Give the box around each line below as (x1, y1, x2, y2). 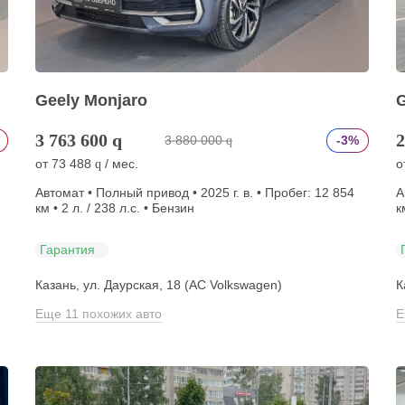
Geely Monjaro (34, 91, 147, 109)
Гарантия (39, 241, 95, 257)
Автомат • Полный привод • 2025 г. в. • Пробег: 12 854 (34, 185, 354, 200)
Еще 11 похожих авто (34, 306, 162, 321)
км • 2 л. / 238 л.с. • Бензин (34, 201, 194, 215)
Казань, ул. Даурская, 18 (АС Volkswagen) (34, 278, 282, 292)
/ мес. (100, 156, 138, 171)
